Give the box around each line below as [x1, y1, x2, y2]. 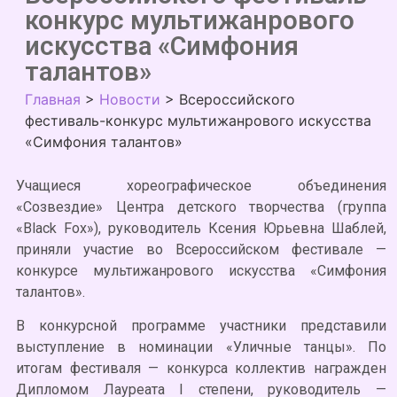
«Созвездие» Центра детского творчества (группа [16, 198, 386, 215]
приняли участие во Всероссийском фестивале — [16, 241, 386, 258]
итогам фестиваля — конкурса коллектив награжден [16, 360, 386, 378]
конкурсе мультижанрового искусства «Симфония [16, 262, 386, 279]
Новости [99, 90, 160, 108]
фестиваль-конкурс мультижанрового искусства [25, 112, 371, 129]
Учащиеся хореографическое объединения [16, 177, 386, 194]
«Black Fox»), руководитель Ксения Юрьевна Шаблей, [16, 220, 386, 237]
